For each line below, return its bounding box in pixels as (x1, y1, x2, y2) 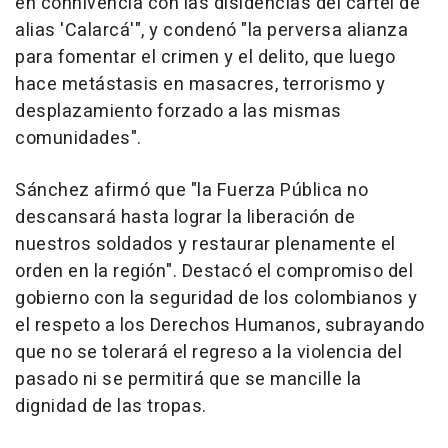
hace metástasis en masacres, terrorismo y (15, 71, 386, 99)
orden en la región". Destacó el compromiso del (15, 258, 413, 286)
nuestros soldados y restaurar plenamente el (15, 231, 396, 259)
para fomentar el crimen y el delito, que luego (15, 44, 395, 72)
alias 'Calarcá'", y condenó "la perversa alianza (15, 17, 408, 45)
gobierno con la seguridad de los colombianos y (15, 285, 417, 313)
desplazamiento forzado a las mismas (15, 98, 342, 126)
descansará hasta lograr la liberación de (15, 204, 355, 232)
